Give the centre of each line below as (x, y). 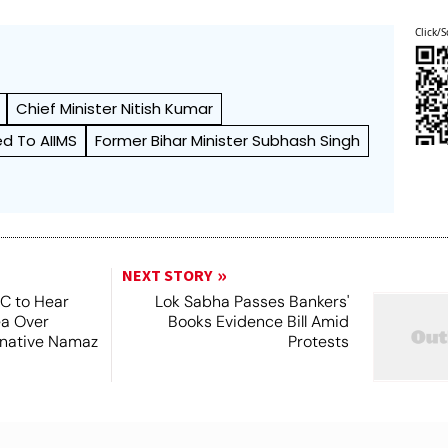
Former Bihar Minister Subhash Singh (228, 140)
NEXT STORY (166, 276)
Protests (318, 341)
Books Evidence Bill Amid (258, 321)
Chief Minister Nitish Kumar (115, 108)
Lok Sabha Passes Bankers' (251, 301)
